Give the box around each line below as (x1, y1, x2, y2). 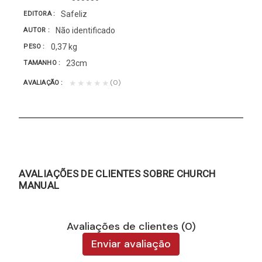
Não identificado (55, 25, 115, 35)
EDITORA (23, 10, 54, 18)
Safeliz (61, 9, 88, 19)
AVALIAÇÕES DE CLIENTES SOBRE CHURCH (19, 167, 216, 180)
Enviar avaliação (91, 236, 171, 251)
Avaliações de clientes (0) (66, 219, 196, 233)
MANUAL (19, 179, 60, 191)
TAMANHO (23, 59, 59, 67)
